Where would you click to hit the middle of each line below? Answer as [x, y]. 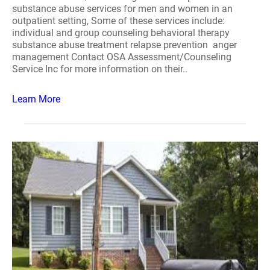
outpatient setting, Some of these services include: [118, 21]
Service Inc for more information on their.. [100, 69]
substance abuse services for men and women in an [122, 9]
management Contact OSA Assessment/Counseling [122, 57]
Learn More [36, 99]
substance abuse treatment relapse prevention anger [124, 45]
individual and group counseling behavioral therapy [121, 33]
